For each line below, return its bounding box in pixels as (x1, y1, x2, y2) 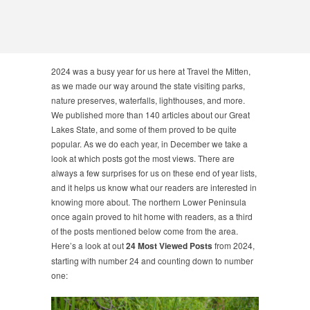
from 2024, (212, 239, 255, 251)
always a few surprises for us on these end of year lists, (51, 166, 257, 179)
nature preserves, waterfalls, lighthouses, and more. (51, 93, 245, 106)
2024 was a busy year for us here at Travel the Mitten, (51, 64, 250, 77)
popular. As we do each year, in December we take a (51, 137, 248, 149)
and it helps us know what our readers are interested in (51, 181, 257, 193)
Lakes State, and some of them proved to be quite (51, 122, 237, 135)
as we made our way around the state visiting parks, (51, 79, 245, 91)
